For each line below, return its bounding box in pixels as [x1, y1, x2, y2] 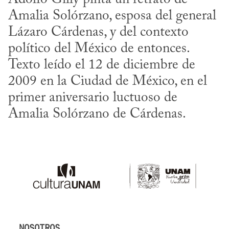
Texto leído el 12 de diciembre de [8, 58, 195, 72]
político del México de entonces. [8, 41, 189, 56]
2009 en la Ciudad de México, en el [8, 74, 207, 88]
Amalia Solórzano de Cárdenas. [8, 107, 186, 121]
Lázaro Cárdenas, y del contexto [8, 25, 189, 39]
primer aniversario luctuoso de [8, 90, 177, 105]
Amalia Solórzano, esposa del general [8, 9, 216, 23]
